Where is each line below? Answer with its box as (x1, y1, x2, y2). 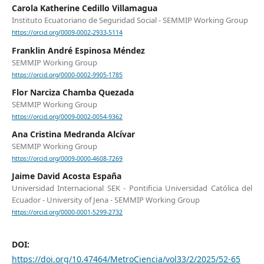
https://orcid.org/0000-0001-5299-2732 (11, 208, 123, 217)
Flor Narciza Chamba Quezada (11, 86, 134, 98)
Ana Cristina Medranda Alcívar (11, 128, 135, 140)
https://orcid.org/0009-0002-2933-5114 (11, 28, 123, 37)
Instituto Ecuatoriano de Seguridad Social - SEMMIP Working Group (11, 15, 248, 26)
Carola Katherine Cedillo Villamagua (11, 2, 157, 14)
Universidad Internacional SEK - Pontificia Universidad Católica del (11, 183, 253, 194)
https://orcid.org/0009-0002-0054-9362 (11, 112, 123, 121)
